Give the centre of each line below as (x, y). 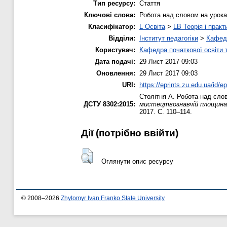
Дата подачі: (115, 61)
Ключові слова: (110, 15)
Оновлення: (116, 73)
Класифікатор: (112, 26)
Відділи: (122, 38)
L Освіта (152, 26)
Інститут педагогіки (169, 38)
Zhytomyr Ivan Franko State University (113, 198)
